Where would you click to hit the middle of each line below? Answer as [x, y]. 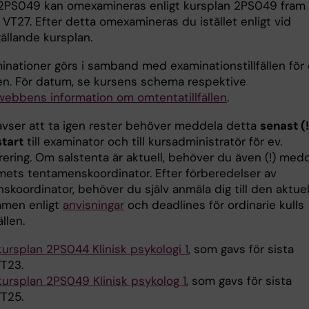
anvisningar [93, 205]
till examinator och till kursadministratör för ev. [153, 142]
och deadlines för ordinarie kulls [214, 205]
